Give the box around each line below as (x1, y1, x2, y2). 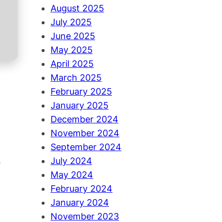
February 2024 (51, 183, 112, 194)
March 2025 (51, 72, 102, 83)
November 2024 (51, 128, 119, 139)
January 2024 (51, 197, 109, 208)
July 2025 (51, 17, 92, 28)
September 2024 (51, 142, 121, 153)
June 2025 (51, 31, 95, 42)
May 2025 (51, 45, 93, 55)
